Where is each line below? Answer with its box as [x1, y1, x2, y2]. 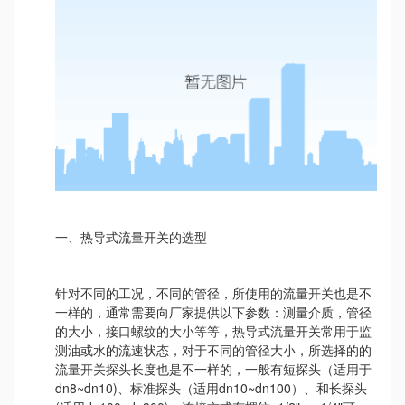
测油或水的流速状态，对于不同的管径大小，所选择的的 [55, 340, 372, 359]
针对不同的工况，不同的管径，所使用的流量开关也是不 [55, 283, 372, 302]
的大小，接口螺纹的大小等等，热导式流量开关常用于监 [55, 321, 372, 340]
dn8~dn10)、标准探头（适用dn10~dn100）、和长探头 [55, 378, 367, 397]
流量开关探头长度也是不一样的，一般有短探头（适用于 [55, 359, 372, 378]
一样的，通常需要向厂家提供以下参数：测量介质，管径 [55, 302, 372, 321]
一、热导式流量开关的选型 [55, 227, 207, 246]
